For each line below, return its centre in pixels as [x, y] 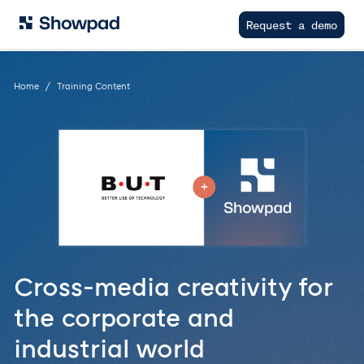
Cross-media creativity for [173, 286]
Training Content [93, 86]
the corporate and [124, 316]
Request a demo [292, 24]
